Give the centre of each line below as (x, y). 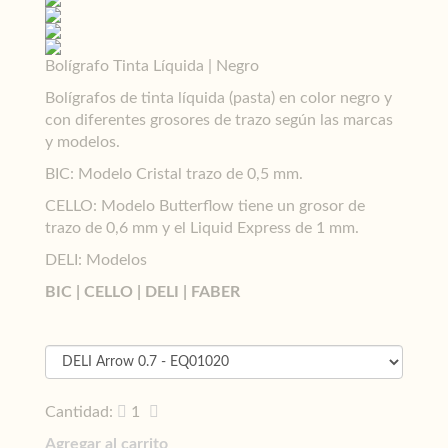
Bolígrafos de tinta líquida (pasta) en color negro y (218, 98)
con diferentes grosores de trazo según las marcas (219, 120)
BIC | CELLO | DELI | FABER (142, 292)
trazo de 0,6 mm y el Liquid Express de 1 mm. (202, 228)
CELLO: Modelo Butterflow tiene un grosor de (205, 206)
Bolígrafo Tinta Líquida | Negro (152, 66)
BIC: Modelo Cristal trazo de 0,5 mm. (174, 174)
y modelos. (82, 142)
